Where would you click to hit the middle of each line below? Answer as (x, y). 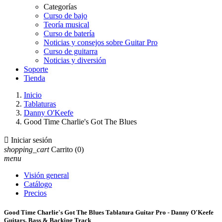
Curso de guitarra (71, 51)
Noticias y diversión (75, 60)
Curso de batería (69, 33)
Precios (35, 193)
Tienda (34, 78)
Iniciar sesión (31, 140)
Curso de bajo (65, 16)
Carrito (62, 149)
